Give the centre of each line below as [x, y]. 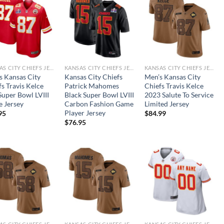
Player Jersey [85, 112]
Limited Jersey [166, 103]
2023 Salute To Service [179, 94]
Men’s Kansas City [172, 76]
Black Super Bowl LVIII [99, 94]
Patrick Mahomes [91, 85]
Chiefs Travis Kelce [174, 85]
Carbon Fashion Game [99, 103]
